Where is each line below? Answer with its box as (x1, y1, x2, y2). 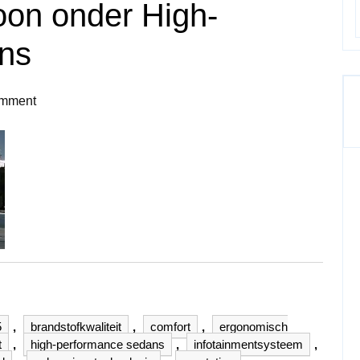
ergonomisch (219, 320, 288, 333)
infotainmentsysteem (194, 337, 303, 351)
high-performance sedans (31, 337, 165, 351)
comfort (150, 320, 190, 333)
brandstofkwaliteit (31, 320, 121, 333)
